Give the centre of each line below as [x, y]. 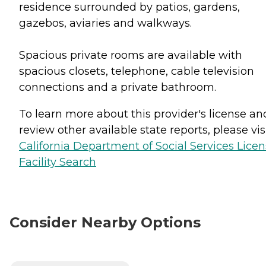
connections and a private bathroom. [118, 87]
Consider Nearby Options [105, 222]
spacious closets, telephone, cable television [137, 71]
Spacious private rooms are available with [131, 55]
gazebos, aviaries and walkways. [105, 23]
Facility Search [58, 162]
